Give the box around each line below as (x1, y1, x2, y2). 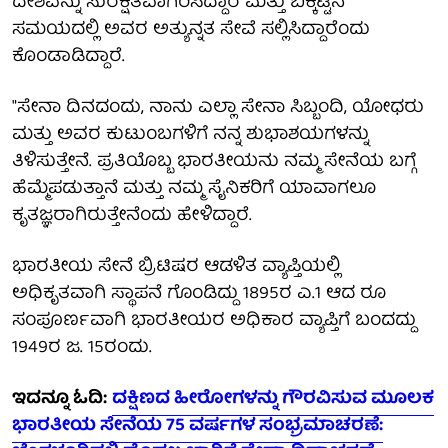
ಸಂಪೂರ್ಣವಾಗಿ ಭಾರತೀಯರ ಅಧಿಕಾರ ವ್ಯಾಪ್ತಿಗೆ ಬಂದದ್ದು (12, 305, 416, 337)
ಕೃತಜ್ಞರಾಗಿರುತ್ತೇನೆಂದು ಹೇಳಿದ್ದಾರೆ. (12, 200, 252, 232)
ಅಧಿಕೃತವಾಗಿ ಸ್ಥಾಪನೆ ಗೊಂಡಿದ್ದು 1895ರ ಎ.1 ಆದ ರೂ (12, 278, 386, 310)
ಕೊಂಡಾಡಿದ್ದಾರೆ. (12, 41, 125, 73)
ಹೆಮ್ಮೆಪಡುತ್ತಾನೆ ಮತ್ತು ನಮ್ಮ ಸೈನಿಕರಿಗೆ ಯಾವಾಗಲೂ (12, 173, 376, 205)
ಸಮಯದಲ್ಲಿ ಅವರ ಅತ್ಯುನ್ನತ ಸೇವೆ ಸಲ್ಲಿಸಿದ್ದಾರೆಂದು (12, 14, 370, 46)
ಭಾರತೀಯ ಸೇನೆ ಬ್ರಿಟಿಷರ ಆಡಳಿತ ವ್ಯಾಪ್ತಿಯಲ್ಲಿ (12, 251, 340, 283)
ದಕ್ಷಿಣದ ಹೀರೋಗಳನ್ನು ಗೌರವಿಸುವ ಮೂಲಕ (112, 383, 434, 415)
